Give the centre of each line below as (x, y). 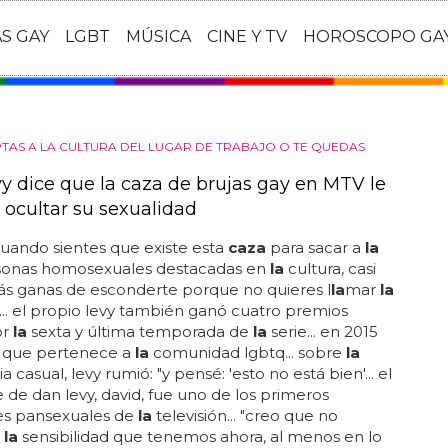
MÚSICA (158, 37)
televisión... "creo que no (244, 415)
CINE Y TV (247, 37)
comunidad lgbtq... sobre (247, 352)
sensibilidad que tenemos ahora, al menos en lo (199, 436)
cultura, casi (329, 268)
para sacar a (315, 247)
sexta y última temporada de (139, 331)
